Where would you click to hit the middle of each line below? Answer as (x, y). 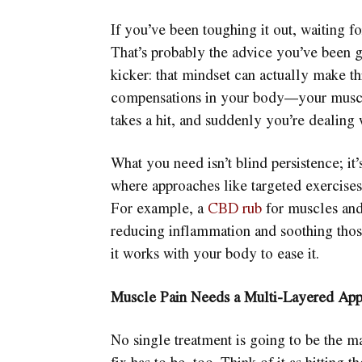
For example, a (159, 208)
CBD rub (234, 208)
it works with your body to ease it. (215, 253)
